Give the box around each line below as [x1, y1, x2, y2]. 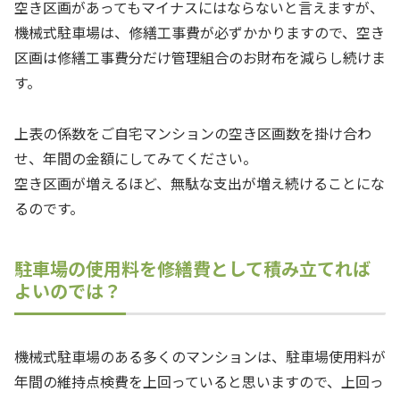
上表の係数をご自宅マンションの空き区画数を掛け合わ [14, 122, 371, 145]
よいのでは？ [14, 277, 121, 304]
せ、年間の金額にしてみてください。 [14, 147, 257, 170]
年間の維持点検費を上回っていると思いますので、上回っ [14, 371, 384, 393]
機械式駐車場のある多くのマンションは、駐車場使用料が [14, 346, 386, 368]
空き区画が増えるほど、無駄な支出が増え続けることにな [14, 172, 385, 195]
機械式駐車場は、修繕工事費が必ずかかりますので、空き [14, 21, 385, 44]
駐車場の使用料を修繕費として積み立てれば [14, 254, 371, 281]
